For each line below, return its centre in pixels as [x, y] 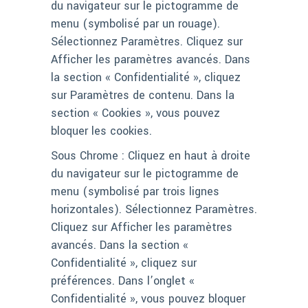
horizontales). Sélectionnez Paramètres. [154, 210]
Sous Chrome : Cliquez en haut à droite [151, 156]
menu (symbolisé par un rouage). [135, 24]
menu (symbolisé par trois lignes [135, 192]
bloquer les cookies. [101, 131]
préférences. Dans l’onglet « [123, 281]
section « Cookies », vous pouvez [135, 113]
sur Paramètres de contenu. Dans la [143, 96]
